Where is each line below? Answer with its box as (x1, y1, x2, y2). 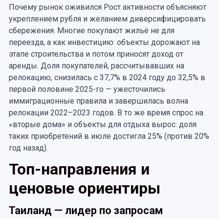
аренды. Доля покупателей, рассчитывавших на (8, 61, 184, 70)
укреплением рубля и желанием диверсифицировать (8, 14, 206, 23)
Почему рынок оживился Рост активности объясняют (8, 2, 206, 12)
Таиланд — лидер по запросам (8, 204, 163, 217)
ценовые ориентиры (8, 179, 160, 197)
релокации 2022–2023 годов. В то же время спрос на (8, 108, 203, 117)
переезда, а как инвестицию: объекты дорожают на (8, 38, 200, 47)
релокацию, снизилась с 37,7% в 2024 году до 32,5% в (8, 73, 205, 82)
